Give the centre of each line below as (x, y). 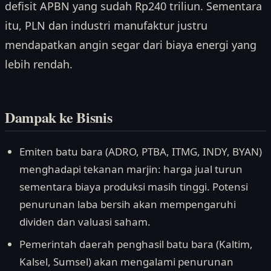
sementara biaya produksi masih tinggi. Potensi (134, 186)
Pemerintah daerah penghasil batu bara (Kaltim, (136, 244)
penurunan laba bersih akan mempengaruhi (128, 204)
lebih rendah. (39, 64)
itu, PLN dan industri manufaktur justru (106, 26)
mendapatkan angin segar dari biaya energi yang (131, 45)
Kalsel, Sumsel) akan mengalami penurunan (126, 262)
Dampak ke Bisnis (59, 117)
